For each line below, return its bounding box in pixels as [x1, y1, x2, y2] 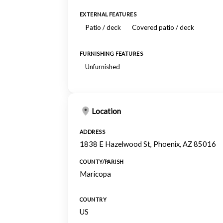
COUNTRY [80, 197, 107, 203]
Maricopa [80, 170, 111, 178]
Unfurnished [85, 63, 120, 71]
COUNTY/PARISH [80, 159, 124, 165]
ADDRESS [80, 129, 105, 135]
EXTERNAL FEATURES [80, 11, 137, 17]
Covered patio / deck [132, 23, 194, 31]
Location [92, 107, 121, 115]
